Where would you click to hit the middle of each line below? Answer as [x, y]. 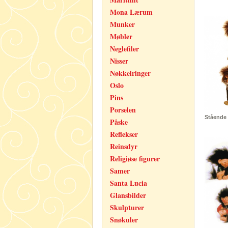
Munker [122, 24]
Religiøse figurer [135, 159]
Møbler [121, 36]
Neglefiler [124, 49]
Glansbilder [128, 195]
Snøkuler [124, 220]
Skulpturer [127, 207]
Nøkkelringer [130, 73]
